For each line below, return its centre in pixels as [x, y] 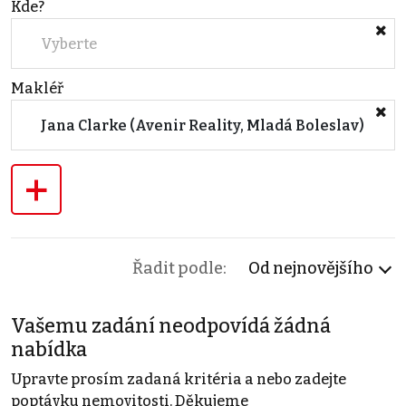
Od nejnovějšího [311, 269]
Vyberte [69, 43]
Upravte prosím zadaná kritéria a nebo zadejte [179, 380]
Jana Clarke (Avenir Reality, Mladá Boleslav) [203, 125]
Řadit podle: [179, 269]
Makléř [37, 89]
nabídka [49, 350]
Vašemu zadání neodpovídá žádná [171, 327]
